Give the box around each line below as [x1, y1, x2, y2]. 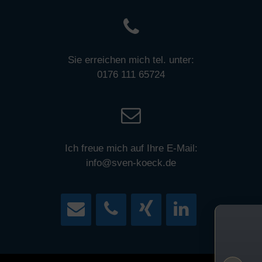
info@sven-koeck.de [86, 157, 176, 168]
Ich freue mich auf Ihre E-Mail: [64, 142, 198, 154]
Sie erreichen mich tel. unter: [68, 54, 194, 65]
